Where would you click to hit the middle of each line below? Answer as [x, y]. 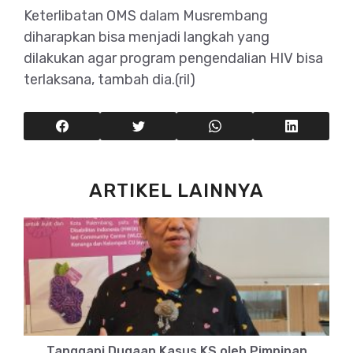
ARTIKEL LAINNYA [176, 190]
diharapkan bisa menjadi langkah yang [147, 37]
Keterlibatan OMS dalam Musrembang [146, 15]
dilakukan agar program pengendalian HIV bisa [173, 58]
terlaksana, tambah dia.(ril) [110, 79]
